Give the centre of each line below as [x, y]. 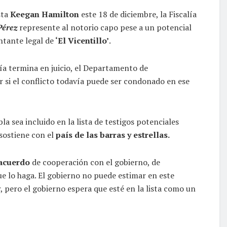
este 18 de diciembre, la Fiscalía [138, 14]
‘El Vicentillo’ [81, 40]
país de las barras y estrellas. [113, 135]
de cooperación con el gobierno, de [95, 162]
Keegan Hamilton [45, 14]
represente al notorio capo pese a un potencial [104, 27]
